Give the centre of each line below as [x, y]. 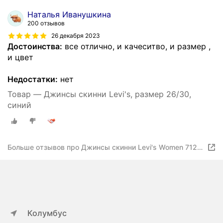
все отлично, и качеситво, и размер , [136, 47]
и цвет [20, 57]
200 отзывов [46, 23]
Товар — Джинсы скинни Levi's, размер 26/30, [99, 94]
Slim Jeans [25, 156]
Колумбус [47, 213]
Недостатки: [33, 79]
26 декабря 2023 [76, 36]
